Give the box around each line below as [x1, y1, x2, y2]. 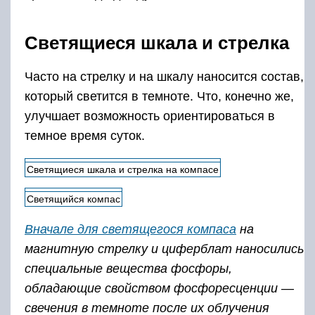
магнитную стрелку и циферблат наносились [25, 242, 304, 257]
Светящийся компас [27, 193, 120, 205]
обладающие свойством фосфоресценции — [25, 281, 294, 296]
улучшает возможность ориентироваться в [25, 109, 275, 124]
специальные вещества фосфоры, [25, 262, 232, 276]
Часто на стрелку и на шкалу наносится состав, [25, 70, 304, 84]
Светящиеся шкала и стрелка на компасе [27, 164, 219, 176]
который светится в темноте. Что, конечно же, [25, 89, 294, 104]
